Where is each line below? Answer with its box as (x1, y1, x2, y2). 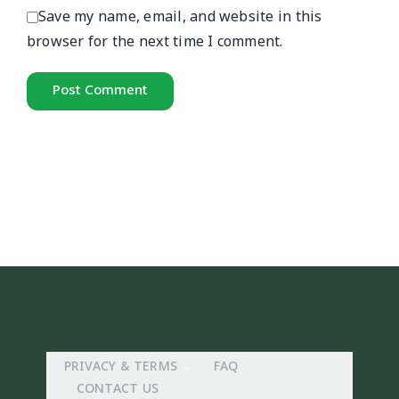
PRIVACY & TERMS (63, 356, 178, 376)
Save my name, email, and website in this (38, 5, 322, 28)
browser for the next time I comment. (27, 30, 283, 53)
